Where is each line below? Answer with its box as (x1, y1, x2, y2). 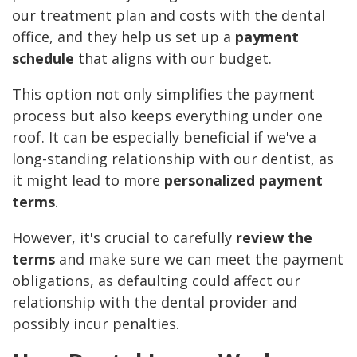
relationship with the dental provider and (12, 292, 297, 312)
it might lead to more (12, 171, 164, 190)
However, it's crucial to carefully (12, 228, 236, 248)
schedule (12, 49, 74, 69)
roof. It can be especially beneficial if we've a (12, 127, 316, 147)
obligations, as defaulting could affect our (12, 271, 300, 291)
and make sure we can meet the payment (55, 249, 343, 269)
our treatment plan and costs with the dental (12, 6, 325, 25)
